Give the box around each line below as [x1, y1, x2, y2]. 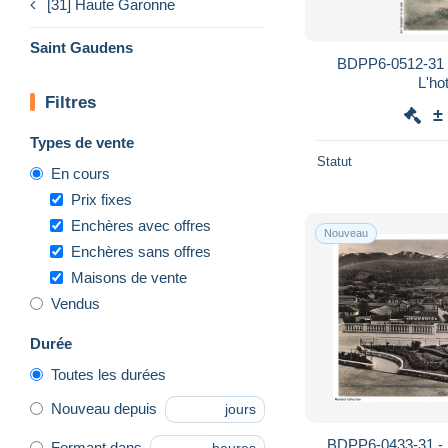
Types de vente [30, 133, 134, 151]
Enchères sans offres [71, 242, 211, 260]
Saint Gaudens [30, 38, 133, 56]
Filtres [45, 92, 96, 112]
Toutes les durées [51, 365, 166, 383]
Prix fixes [71, 190, 132, 208]
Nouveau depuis [51, 400, 157, 418]
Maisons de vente [71, 268, 187, 286]
